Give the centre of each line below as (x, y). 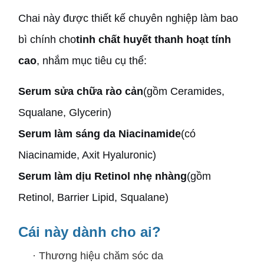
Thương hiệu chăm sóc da (101, 255)
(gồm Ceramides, (184, 91)
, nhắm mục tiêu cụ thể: (92, 60)
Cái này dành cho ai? (90, 232)
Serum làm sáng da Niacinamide (100, 133)
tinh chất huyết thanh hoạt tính (154, 39)
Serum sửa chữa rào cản (81, 91)
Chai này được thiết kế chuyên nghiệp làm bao (128, 18)
